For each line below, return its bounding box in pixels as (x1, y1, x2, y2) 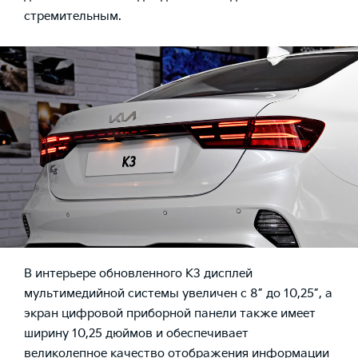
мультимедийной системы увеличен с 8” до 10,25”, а (24, 285, 332, 301)
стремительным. (24, 8, 121, 24)
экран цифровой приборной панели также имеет (24, 305, 316, 321)
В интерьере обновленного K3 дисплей (24, 265, 253, 281)
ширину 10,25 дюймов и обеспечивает (24, 325, 249, 341)
